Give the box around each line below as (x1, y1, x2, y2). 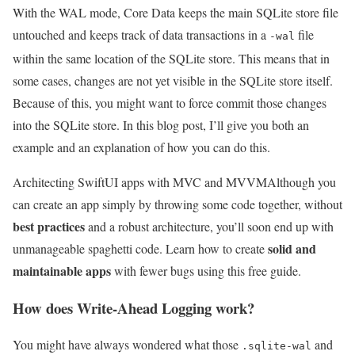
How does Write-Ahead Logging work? (13, 296, 254, 319)
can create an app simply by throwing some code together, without (13, 195, 342, 212)
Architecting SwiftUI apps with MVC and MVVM (13, 173, 267, 190)
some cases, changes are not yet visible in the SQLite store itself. (13, 71, 333, 89)
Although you (267, 173, 336, 190)
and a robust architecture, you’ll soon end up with (85, 217, 334, 235)
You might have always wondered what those (13, 336, 242, 353)
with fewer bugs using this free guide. (111, 261, 301, 279)
